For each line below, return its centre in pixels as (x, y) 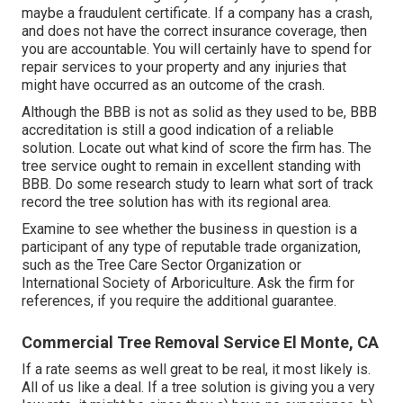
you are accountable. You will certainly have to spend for (197, 49)
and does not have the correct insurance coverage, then (194, 31)
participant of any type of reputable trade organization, (191, 247)
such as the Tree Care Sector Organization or (161, 265)
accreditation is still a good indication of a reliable (178, 130)
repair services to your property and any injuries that (184, 67)
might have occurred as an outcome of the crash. (173, 85)
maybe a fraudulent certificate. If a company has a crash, (197, 13)
